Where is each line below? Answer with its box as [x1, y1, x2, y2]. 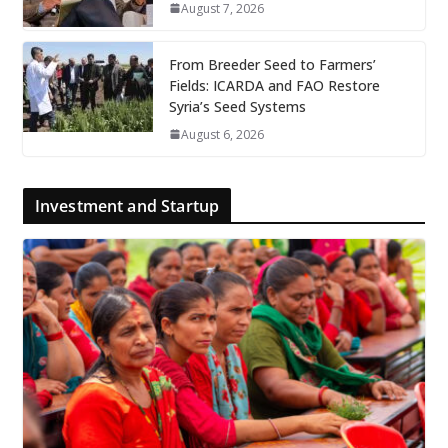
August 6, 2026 [180, 125, 264, 143]
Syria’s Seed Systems [168, 96, 306, 116]
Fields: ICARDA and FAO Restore [168, 75, 380, 95]
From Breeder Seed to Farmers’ [168, 54, 376, 74]
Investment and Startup [34, 194, 220, 217]
